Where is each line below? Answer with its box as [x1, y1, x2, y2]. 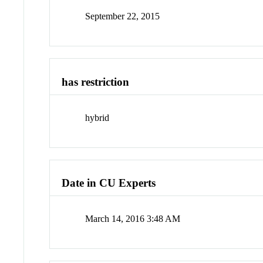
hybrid [85, 112, 110, 123]
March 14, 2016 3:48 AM [85, 214, 181, 224]
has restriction [62, 76, 130, 89]
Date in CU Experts [62, 177, 156, 190]
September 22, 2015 [85, 11, 160, 22]
